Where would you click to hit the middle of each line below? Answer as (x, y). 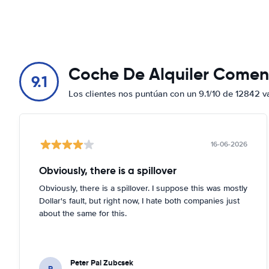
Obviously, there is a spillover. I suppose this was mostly (143, 188)
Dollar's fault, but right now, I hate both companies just (139, 201)
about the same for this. (83, 213)
